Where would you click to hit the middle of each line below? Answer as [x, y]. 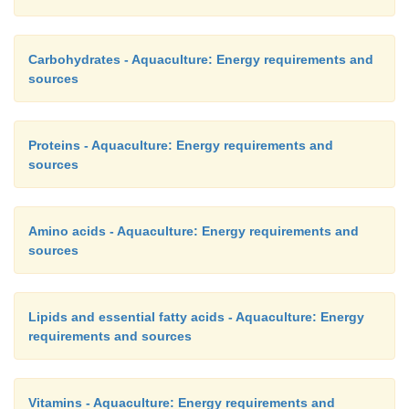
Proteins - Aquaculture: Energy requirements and [181, 145]
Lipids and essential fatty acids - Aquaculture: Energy [196, 317]
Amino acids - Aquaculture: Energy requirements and [194, 231]
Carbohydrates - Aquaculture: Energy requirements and [201, 59]
